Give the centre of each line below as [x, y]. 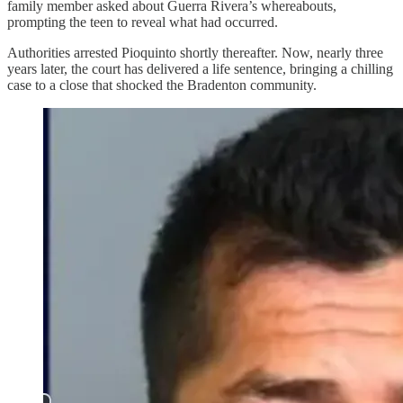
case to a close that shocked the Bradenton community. [162, 85]
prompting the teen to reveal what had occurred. [143, 22]
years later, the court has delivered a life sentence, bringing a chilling [200, 68]
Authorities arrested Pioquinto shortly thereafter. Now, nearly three [195, 52]
